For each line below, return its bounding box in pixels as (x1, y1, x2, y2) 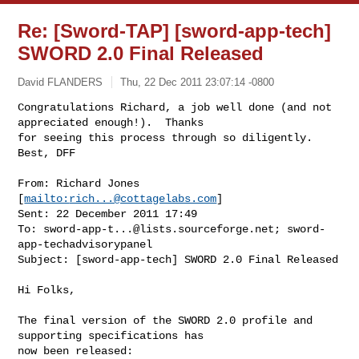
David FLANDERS (18, 75, 103, 88)
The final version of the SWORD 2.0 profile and (18, 313, 313, 327)
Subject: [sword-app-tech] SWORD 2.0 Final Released (18, 252, 339, 266)
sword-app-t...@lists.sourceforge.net (43, 222, 275, 236)
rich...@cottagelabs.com (69, 192, 217, 205)
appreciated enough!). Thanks (18, 115, 211, 129)
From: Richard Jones (18, 176, 140, 190)
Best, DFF (18, 146, 76, 159)
